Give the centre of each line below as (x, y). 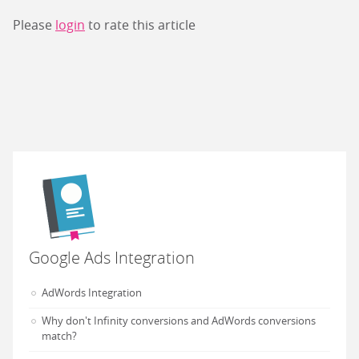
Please (34, 25)
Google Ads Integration (112, 258)
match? (59, 336)
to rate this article (140, 25)
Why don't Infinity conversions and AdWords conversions (179, 321)
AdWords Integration (92, 292)
